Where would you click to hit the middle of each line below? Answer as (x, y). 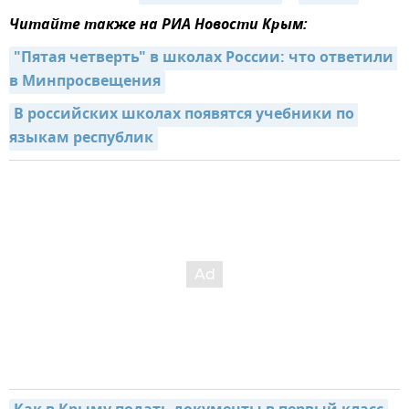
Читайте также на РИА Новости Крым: (158, 25)
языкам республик (81, 138)
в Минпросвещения (85, 82)
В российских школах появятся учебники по (184, 115)
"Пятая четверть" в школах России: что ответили (204, 58)
